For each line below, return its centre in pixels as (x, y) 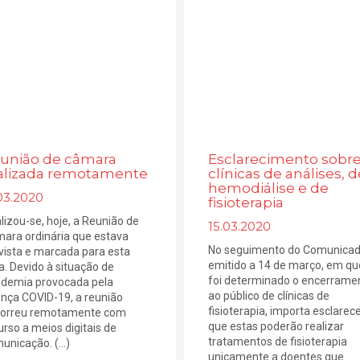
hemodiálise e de (268, 188)
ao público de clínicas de (268, 296)
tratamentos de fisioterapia (277, 342)
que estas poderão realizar (276, 327)
